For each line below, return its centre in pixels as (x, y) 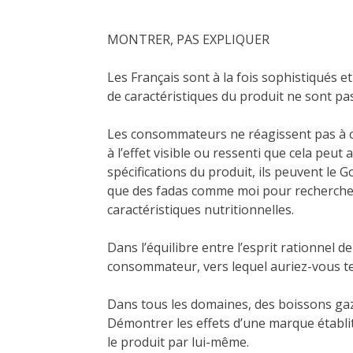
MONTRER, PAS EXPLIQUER (188, 40)
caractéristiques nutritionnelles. (202, 210)
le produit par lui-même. (178, 342)
